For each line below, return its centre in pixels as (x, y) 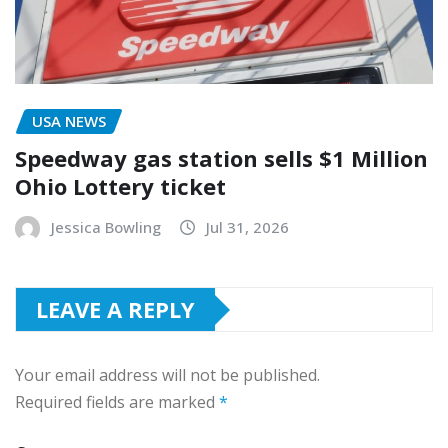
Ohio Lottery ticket (120, 186)
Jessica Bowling (106, 227)
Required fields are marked (117, 402)
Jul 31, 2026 (247, 227)
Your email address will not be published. (167, 375)
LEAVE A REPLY (115, 309)
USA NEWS (69, 121)
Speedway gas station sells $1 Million (221, 158)
